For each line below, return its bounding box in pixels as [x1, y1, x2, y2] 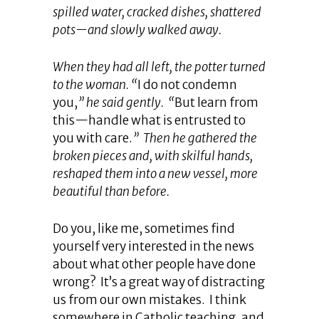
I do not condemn [137, 77, 237, 93]
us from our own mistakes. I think [53, 292, 246, 308]
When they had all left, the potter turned [53, 59, 266, 75]
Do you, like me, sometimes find [53, 221, 235, 237]
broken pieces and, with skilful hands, [53, 148, 253, 164]
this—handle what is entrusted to [53, 113, 246, 129]
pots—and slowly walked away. [53, 22, 221, 38]
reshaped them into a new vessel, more [53, 166, 258, 182]
